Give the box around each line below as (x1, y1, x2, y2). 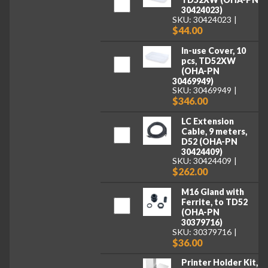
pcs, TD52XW (181, 55, 236, 66)
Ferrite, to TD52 (181, 197, 248, 207)
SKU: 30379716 (172, 226, 232, 237)
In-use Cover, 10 (181, 45, 246, 56)
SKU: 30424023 (172, 14, 232, 25)
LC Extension (181, 115, 234, 126)
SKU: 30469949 (172, 85, 232, 96)
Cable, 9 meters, (181, 126, 247, 136)
